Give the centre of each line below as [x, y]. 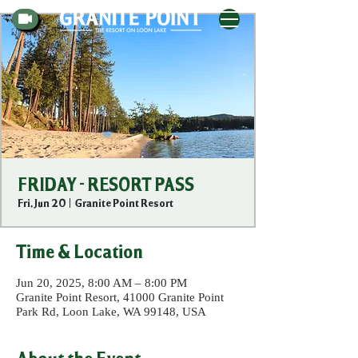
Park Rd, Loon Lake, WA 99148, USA [111, 312]
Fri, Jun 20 [42, 203]
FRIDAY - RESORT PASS [106, 185]
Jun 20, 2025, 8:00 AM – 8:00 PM [101, 283]
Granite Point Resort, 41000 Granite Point [120, 297]
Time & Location [80, 251]
